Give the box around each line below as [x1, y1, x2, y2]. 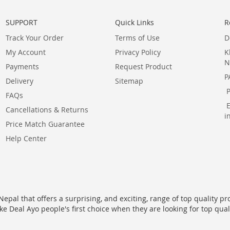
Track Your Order [5, 33, 64, 43]
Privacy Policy [115, 47, 161, 57]
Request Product [115, 62, 172, 71]
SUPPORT [5, 17, 37, 27]
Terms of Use [115, 33, 160, 43]
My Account [5, 47, 46, 57]
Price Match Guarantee [5, 119, 85, 129]
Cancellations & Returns [5, 105, 88, 114]
